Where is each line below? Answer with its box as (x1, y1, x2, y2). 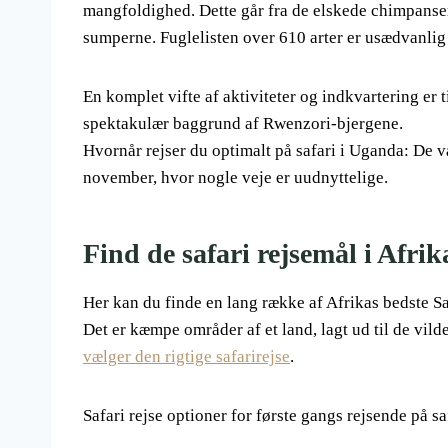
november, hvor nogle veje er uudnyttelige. (83, 168, 388, 188)
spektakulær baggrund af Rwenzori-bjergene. (83, 114, 403, 134)
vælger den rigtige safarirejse (83, 347, 290, 367)
